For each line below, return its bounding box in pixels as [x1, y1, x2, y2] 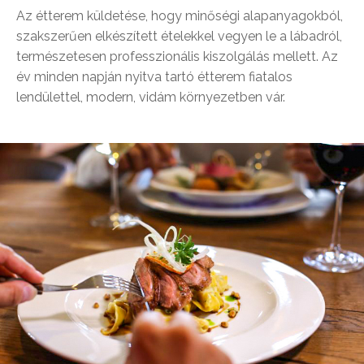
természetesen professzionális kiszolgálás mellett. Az [16, 49, 338, 65]
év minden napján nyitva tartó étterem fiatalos [16, 69, 292, 85]
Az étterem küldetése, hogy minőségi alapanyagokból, [16, 8, 343, 24]
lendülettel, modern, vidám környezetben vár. [16, 89, 285, 106]
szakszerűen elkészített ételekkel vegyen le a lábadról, [16, 28, 342, 45]
